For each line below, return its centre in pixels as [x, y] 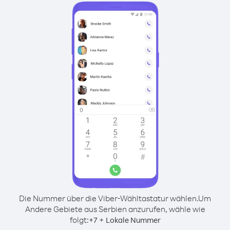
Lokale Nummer [133, 220]
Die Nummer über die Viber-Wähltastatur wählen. [109, 198]
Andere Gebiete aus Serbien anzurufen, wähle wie [115, 209]
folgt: [79, 220]
